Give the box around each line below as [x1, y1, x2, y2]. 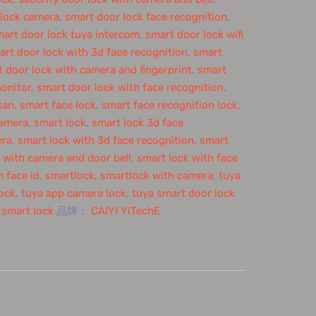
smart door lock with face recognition [36, 81, 224, 94]
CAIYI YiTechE [90, 205, 160, 217]
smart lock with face [136, 152, 238, 164]
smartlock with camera [99, 169, 213, 182]
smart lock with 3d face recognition [17, 134, 194, 147]
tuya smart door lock [131, 187, 235, 200]
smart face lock [19, 99, 96, 111]
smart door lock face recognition [64, 11, 227, 23]
